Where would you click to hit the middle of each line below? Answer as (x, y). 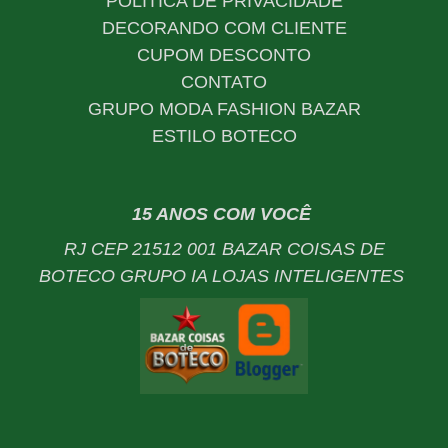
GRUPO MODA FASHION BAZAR (224, 108)
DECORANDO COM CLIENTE (224, 27)
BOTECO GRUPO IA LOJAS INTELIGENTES (224, 276)
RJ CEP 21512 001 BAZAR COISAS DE (224, 249)
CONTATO (224, 81)
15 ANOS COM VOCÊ (224, 213)
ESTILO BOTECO (224, 135)
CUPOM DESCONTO (224, 54)
